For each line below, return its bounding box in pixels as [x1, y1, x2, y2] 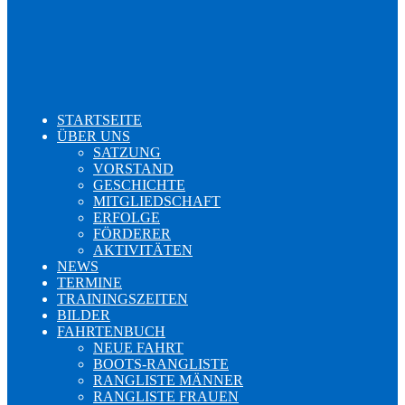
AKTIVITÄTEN [93, 242, 193, 259]
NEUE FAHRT [93, 340, 184, 356]
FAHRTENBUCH [57, 324, 165, 340]
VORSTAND [93, 161, 174, 177]
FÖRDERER [93, 226, 171, 242]
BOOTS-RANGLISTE [93, 356, 229, 372]
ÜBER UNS [57, 128, 130, 145]
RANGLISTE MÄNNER [93, 372, 243, 389]
